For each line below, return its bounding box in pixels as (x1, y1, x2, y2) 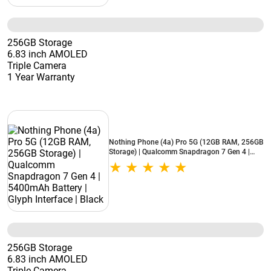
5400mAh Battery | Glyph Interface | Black (109, 157, 244, 166)
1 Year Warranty (7, 71, 75, 83)
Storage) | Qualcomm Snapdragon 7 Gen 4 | (109, 148, 250, 156)
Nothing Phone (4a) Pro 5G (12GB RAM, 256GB (109, 138, 264, 146)
